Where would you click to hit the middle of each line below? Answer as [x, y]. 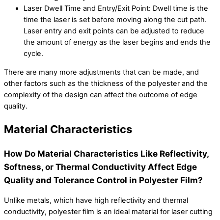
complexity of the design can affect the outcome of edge [101, 95]
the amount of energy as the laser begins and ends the [117, 42]
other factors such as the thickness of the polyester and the [106, 83]
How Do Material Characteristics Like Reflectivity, [106, 154]
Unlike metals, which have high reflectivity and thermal [96, 201]
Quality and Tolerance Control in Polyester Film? [103, 180]
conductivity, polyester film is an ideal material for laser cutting [108, 212]
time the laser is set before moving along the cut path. [115, 20]
